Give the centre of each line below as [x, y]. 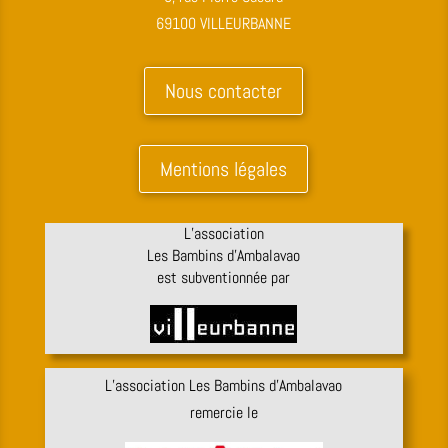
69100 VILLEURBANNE [224, 23]
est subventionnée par [224, 277]
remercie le [223, 412]
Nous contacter [224, 90]
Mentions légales [224, 168]
